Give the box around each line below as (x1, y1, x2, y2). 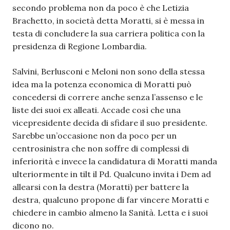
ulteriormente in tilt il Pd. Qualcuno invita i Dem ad (12, 169, 211, 179)
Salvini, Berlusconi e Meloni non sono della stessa (12, 66, 205, 76)
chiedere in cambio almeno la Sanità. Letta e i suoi (12, 207, 208, 218)
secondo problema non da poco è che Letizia (12, 3, 189, 13)
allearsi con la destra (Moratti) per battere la (12, 182, 189, 192)
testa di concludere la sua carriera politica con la (12, 28, 205, 39)
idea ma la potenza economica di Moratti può (12, 79, 191, 89)
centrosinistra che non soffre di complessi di (12, 143, 189, 154)
